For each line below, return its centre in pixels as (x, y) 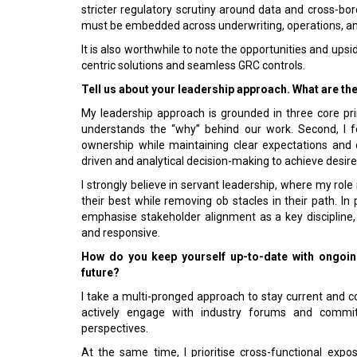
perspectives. (115, 328)
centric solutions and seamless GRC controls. (193, 65)
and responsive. (121, 233)
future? (100, 273)
